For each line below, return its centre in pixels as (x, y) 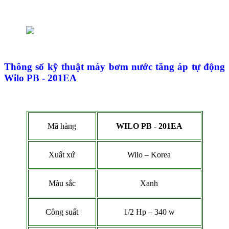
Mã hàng (62, 126)
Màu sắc (62, 183)
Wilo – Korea (149, 154)
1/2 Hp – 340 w (149, 212)
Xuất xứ (62, 154)
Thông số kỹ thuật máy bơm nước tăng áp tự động (114, 67)
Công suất (62, 212)
